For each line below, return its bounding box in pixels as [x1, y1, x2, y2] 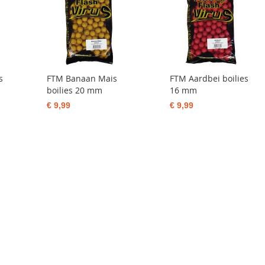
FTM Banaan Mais [47, 73, 118, 84]
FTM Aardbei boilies [169, 73, 248, 84]
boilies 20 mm [47, 85, 103, 96]
